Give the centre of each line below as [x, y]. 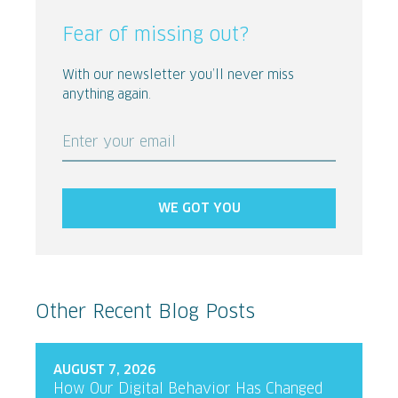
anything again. [107, 95]
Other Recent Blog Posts [145, 312]
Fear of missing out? [155, 35]
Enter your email [119, 143]
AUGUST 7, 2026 [104, 370]
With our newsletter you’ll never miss [178, 76]
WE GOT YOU [199, 209]
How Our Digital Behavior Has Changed [188, 390]
